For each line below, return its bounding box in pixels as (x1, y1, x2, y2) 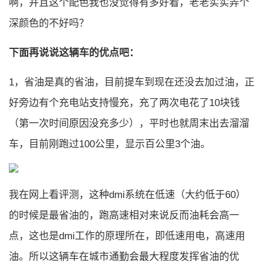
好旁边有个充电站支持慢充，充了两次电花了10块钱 (9, 97, 240, 108)
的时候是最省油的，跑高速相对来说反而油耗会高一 (9, 210, 239, 221)
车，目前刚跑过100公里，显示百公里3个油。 (9, 138, 210, 150)
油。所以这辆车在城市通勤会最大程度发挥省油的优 (9, 251, 239, 262)
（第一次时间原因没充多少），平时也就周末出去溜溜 (9, 118, 249, 129)
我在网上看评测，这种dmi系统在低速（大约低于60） (9, 189, 246, 200)
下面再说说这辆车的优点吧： (9, 47, 139, 58)
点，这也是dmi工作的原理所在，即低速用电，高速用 (9, 230, 245, 242)
